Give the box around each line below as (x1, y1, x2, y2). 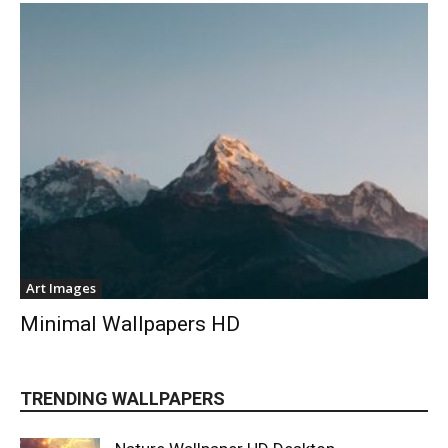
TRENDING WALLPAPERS (20, 387, 225, 409)
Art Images (26, 278, 96, 297)
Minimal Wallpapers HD (20, 311, 240, 336)
